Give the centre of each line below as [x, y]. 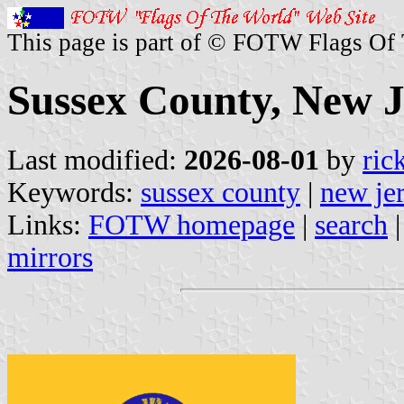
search [351, 225]
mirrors [50, 257]
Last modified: [96, 160]
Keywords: [74, 192]
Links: [48, 225]
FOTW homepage [192, 225]
